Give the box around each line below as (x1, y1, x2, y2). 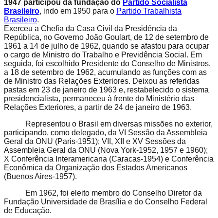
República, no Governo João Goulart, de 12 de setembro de (4, 33, 209, 41)
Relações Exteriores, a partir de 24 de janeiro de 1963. (4, 103, 192, 111)
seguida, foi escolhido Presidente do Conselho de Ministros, (4, 59, 211, 68)
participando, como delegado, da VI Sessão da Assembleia (4, 128, 207, 137)
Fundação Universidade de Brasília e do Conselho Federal (4, 197, 207, 206)
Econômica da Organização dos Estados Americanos (4, 163, 187, 172)
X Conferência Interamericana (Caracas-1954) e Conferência (4, 154, 214, 163)
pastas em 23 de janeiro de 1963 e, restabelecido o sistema (4, 85, 209, 94)
